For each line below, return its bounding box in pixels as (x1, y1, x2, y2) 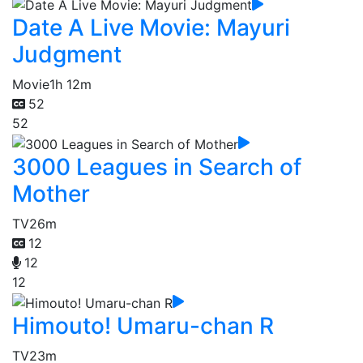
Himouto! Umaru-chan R (12, 311, 274, 340)
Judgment (12, 41, 122, 69)
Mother (12, 179, 90, 207)
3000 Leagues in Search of (12, 152, 301, 181)
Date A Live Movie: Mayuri (12, 14, 290, 42)
